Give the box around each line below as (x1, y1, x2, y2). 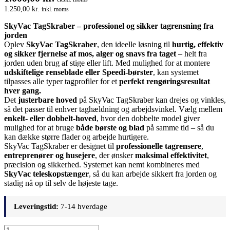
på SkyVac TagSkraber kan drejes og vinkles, (77, 95, 226, 104)
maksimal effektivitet (135, 150, 207, 160)
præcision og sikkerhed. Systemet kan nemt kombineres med (4, 160, 200, 169)
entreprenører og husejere (4, 150, 95, 160)
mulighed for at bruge (4, 123, 76, 132)
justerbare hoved (16, 95, 77, 104)
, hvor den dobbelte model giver (97, 113, 200, 123)
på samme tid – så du (144, 123, 214, 132)
